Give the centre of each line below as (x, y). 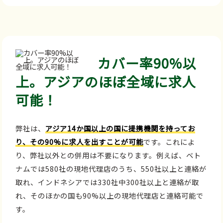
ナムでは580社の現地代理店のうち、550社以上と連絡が (111, 169)
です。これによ (169, 142)
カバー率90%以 (147, 63)
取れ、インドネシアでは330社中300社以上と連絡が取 (108, 182)
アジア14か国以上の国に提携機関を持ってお (120, 128)
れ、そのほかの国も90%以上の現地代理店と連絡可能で (110, 196)
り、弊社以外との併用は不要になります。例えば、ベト (109, 155)
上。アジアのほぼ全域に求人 (106, 81)
